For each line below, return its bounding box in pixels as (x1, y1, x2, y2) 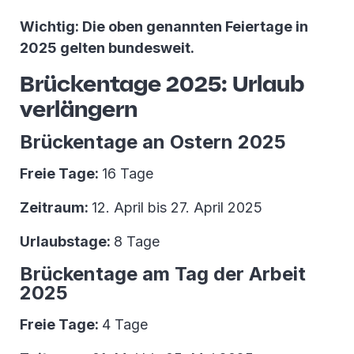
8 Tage (114, 233, 160, 250)
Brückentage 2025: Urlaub (20, 69, 304, 99)
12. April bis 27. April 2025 (92, 199, 262, 217)
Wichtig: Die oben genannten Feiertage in (20, 18, 308, 36)
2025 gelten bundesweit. (20, 40, 194, 57)
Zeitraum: (20, 199, 92, 217)
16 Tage (102, 165, 153, 183)
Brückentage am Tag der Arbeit (20, 262, 306, 286)
